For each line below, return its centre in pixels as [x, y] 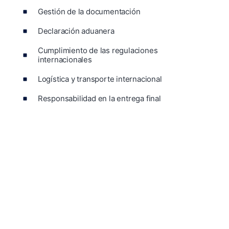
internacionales [65, 59]
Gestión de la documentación [89, 11]
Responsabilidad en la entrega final [99, 98]
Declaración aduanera [76, 31]
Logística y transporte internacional [100, 79]
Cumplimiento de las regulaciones [98, 50]
